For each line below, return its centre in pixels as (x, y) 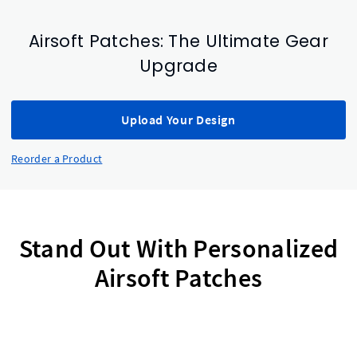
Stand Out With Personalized (178, 248)
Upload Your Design (178, 120)
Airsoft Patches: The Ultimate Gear (178, 41)
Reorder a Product (57, 158)
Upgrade (178, 65)
